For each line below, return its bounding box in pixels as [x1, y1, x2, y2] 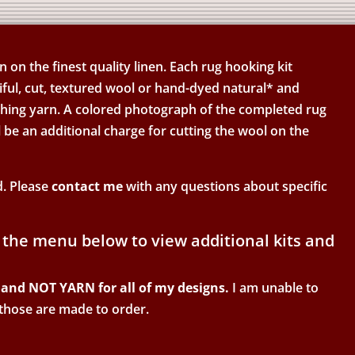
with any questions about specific [123, 177, 328, 195]
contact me [52, 177, 124, 195]
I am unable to [229, 278, 319, 296]
